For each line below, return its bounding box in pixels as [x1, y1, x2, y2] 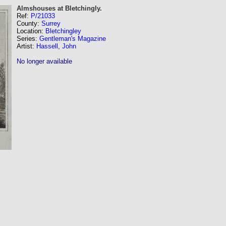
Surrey [41, 20, 61, 27]
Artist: [17, 42, 36, 50]
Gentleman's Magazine [39, 35, 106, 42]
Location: [17, 27, 45, 35]
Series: [17, 35, 39, 42]
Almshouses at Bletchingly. [17, 5, 102, 12]
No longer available [17, 58, 72, 65]
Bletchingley [45, 27, 81, 35]
